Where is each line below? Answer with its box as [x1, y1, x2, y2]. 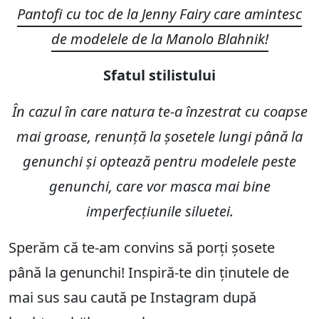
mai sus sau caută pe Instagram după [9, 288, 256, 308]
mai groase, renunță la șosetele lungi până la [16, 127, 303, 147]
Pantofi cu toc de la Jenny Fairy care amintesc [17, 4, 302, 24]
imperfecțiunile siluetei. [85, 202, 234, 221]
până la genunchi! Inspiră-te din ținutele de [9, 263, 289, 283]
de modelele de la [51, 29, 166, 49]
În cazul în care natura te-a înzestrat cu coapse [11, 102, 308, 122]
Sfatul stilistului [103, 66, 216, 85]
